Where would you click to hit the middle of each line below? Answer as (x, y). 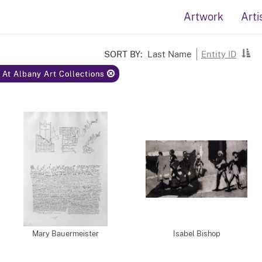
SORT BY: (123, 54)
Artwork (204, 17)
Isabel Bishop (196, 234)
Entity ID (219, 54)
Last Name (169, 54)
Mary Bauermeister (65, 234)
